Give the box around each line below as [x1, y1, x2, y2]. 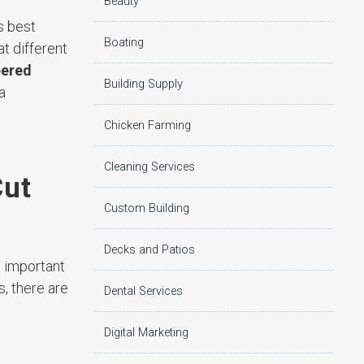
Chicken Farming [104, 118, 191, 132]
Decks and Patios [104, 242, 195, 257]
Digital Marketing [104, 325, 188, 340]
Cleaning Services [104, 159, 195, 174]
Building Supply [104, 76, 183, 91]
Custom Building [104, 201, 189, 215]
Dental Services [104, 284, 183, 298]
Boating [104, 35, 144, 50]
